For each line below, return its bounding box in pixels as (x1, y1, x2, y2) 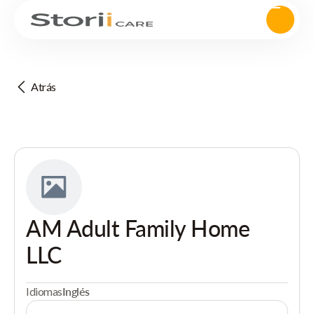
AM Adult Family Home (26, 214, 250, 242)
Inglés (62, 285, 90, 298)
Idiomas (26, 285, 62, 298)
